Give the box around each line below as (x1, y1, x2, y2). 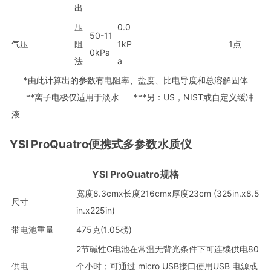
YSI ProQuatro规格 (92, 168, 179, 181)
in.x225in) (76, 205, 115, 216)
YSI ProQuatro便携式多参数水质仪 (10, 137, 192, 151)
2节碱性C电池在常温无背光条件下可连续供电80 (76, 244, 259, 255)
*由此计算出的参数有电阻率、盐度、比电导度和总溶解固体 (11, 75, 248, 86)
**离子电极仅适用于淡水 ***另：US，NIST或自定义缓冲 (11, 92, 254, 103)
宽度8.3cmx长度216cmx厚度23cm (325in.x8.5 (76, 188, 260, 199)
